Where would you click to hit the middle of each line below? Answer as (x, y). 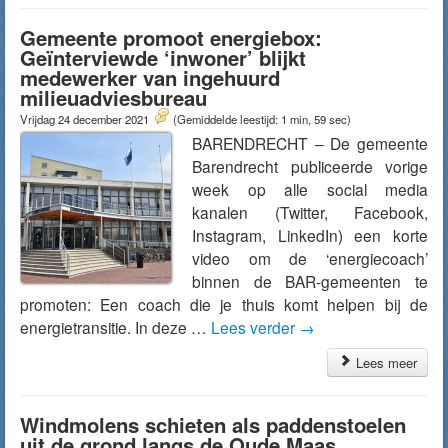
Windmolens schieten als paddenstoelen (213, 424)
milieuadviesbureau (113, 97)
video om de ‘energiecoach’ (310, 258)
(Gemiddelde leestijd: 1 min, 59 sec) (262, 119)
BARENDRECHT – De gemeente (310, 143)
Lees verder (255, 327)
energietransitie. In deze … (115, 327)
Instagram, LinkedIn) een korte (310, 235)
